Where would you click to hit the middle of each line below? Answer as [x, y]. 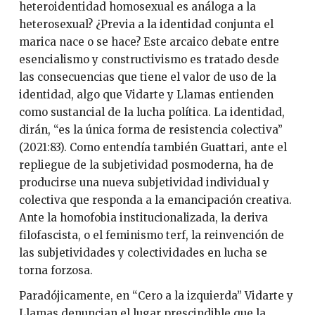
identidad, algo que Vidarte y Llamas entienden [146, 95]
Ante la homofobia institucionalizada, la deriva [143, 218]
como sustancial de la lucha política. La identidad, [152, 112]
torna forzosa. [56, 271]
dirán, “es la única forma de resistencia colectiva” [150, 130]
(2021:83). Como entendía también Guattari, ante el [153, 148]
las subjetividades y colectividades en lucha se [143, 253]
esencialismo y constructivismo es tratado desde [149, 60]
